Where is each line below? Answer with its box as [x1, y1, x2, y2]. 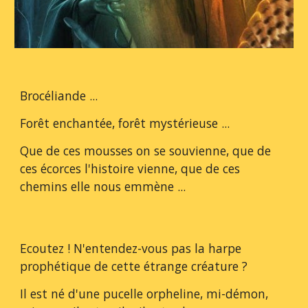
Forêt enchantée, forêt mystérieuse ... [20, 115, 230, 132]
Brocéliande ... [20, 87, 98, 104]
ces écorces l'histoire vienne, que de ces [20, 160, 241, 177]
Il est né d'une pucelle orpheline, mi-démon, [20, 285, 269, 302]
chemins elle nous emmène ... [20, 178, 186, 195]
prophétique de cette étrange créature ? [20, 258, 248, 274]
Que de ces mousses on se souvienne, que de [20, 142, 272, 159]
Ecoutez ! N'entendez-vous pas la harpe [20, 240, 242, 256]
